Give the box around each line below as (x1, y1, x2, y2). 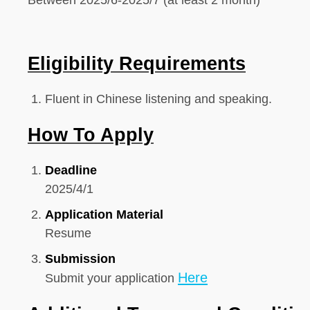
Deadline (45, 163, 97, 177)
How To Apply (28, 125, 154, 145)
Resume (45, 226, 91, 240)
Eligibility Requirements (28, 53, 246, 74)
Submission (45, 252, 116, 266)
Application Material (45, 208, 163, 221)
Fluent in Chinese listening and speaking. (45, 92, 272, 106)
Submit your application (45, 271, 178, 285)
